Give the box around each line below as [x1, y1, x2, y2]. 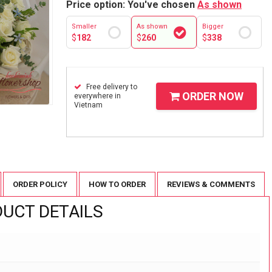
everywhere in [74, 92, 121, 100]
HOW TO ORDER [89, 180, 146, 189]
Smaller [72, 22, 97, 30]
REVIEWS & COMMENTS [167, 180, 255, 189]
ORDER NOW [180, 90, 243, 103]
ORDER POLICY [13, 180, 67, 189]
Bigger [202, 22, 223, 30]
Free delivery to [84, 83, 137, 91]
